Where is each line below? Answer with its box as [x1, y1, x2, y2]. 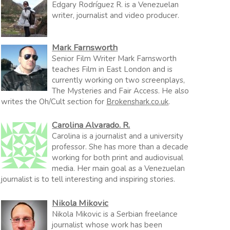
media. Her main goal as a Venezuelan [52, 163, 185, 174]
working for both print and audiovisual [52, 152, 184, 163]
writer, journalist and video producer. [52, 10, 180, 21]
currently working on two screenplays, [52, 74, 185, 85]
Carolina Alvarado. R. [52, 119, 130, 131]
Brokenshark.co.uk [106, 96, 169, 107]
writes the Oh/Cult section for [1, 96, 107, 107]
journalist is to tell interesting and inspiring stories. [1, 174, 176, 184]
